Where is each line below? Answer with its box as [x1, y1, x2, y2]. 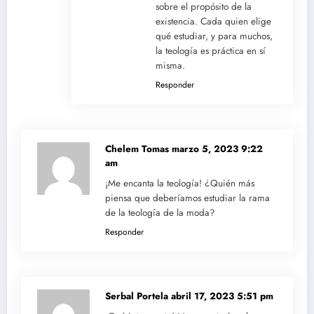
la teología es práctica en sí [155, 44, 266, 58]
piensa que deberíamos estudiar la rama [105, 191, 270, 205]
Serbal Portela [105, 289, 171, 303]
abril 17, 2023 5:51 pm [171, 289, 273, 303]
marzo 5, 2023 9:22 [172, 142, 263, 156]
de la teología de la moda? [105, 206, 215, 220]
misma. [155, 59, 185, 73]
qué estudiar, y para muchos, [155, 29, 273, 43]
